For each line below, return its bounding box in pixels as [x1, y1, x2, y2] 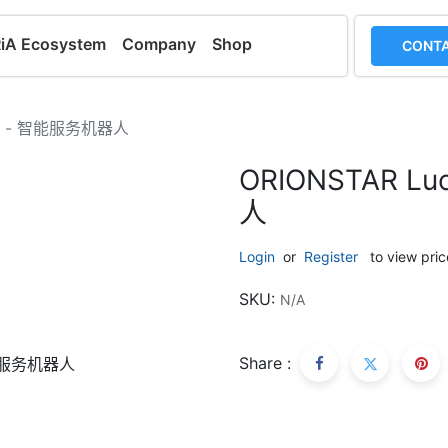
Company [122, 34, 197, 54]
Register [304, 248, 358, 265]
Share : [239, 353, 291, 373]
